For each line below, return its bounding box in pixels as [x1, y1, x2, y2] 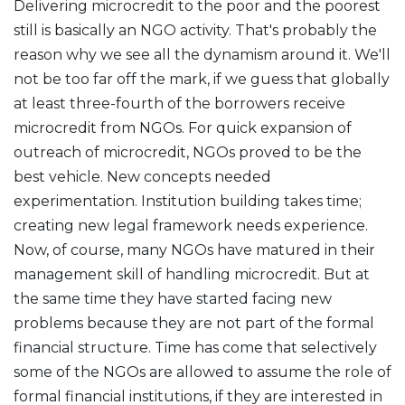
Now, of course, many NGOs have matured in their [14, 241, 375, 259]
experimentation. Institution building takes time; [14, 193, 362, 210]
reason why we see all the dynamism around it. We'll [14, 46, 391, 63]
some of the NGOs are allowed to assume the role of [14, 363, 391, 381]
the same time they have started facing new [14, 290, 332, 307]
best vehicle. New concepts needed [14, 168, 271, 185]
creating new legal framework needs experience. [14, 217, 368, 234]
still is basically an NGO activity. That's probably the [14, 22, 377, 39]
